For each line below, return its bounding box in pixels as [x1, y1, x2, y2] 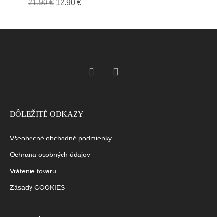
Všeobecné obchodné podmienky [10, 134, 112, 142]
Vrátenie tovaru [10, 167, 56, 175]
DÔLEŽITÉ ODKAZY [10, 110, 84, 119]
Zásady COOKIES [10, 184, 65, 192]
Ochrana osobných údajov [10, 151, 90, 159]
